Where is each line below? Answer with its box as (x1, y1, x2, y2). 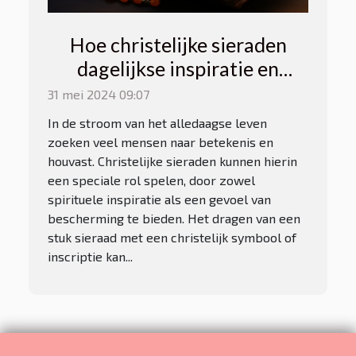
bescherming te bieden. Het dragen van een (48, 211, 300, 226)
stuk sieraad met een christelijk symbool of (48, 230, 296, 246)
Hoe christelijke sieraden (69, 33, 287, 57)
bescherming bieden (89, 80, 267, 105)
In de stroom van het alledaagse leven (48, 115, 267, 131)
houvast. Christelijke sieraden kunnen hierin (48, 153, 297, 169)
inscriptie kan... (48, 249, 133, 265)
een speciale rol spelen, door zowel (48, 172, 255, 188)
